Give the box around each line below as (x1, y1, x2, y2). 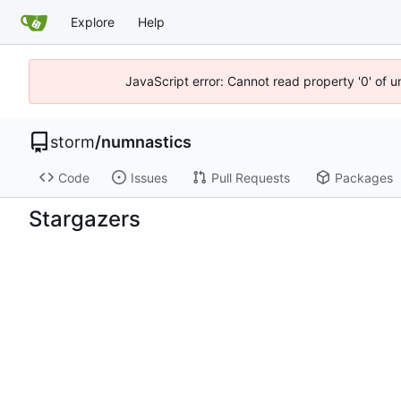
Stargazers (29, 205, 141, 232)
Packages (334, 169, 393, 185)
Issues (130, 169, 167, 185)
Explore (71, 13, 115, 30)
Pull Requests (210, 169, 290, 185)
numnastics (101, 132, 192, 151)
